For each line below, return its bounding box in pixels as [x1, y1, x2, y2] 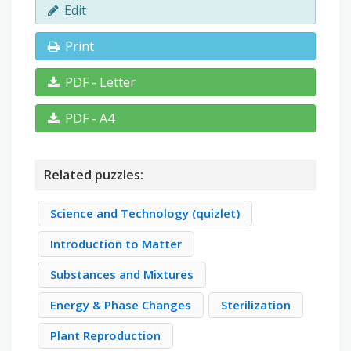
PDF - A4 [65, 110, 114, 128]
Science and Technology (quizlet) [50, 205, 240, 222]
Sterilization [221, 297, 291, 313]
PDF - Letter [65, 74, 136, 92]
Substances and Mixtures [50, 266, 194, 283]
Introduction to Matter [50, 236, 182, 252]
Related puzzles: [44, 166, 143, 184]
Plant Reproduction [50, 327, 161, 344]
